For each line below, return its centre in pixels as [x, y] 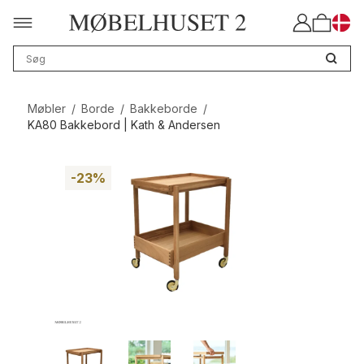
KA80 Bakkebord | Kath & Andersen [123, 125]
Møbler [46, 109]
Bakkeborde [163, 109]
